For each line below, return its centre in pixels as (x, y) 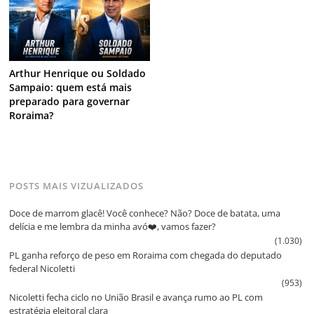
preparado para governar (70, 102)
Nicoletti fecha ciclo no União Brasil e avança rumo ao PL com (136, 297)
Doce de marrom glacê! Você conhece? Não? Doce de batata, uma (145, 213)
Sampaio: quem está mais (71, 88)
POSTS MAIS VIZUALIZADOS (77, 186)
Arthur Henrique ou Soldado (78, 74)
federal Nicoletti (42, 268)
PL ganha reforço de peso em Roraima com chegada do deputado (146, 255)
